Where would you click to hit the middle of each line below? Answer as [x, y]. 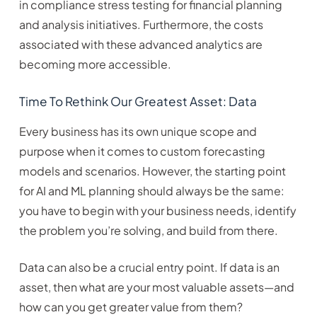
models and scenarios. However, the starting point [152, 171]
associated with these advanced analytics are [140, 45]
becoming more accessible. [95, 64]
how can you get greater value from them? [131, 307]
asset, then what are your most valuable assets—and [156, 287]
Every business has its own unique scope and [138, 132]
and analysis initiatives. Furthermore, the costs [141, 25]
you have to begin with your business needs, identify [157, 211]
